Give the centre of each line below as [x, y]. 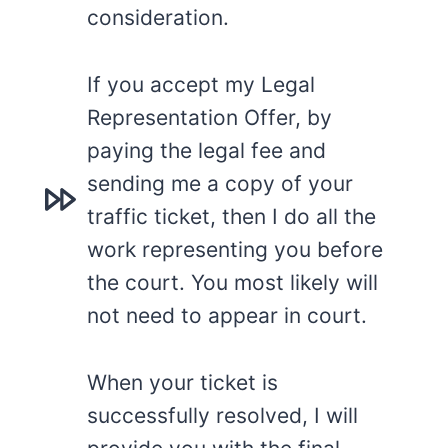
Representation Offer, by [209, 117]
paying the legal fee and [206, 150]
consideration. [158, 17]
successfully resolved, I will [222, 415]
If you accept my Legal [201, 84]
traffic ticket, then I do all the [231, 216]
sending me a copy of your [220, 183]
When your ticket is [182, 382]
